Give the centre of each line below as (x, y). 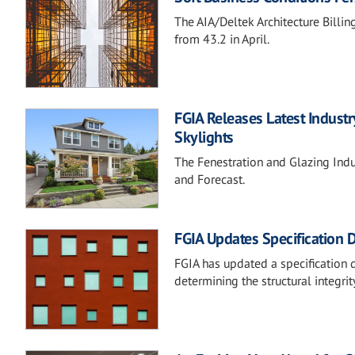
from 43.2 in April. (222, 39)
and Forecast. (210, 179)
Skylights (204, 137)
